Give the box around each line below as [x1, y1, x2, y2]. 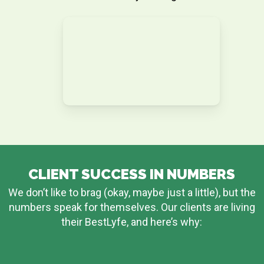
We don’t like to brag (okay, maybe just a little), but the [8, 186, 256, 199]
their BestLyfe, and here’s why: [61, 216, 203, 229]
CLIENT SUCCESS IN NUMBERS [28, 166, 236, 183]
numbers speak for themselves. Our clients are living [8, 201, 255, 214]
